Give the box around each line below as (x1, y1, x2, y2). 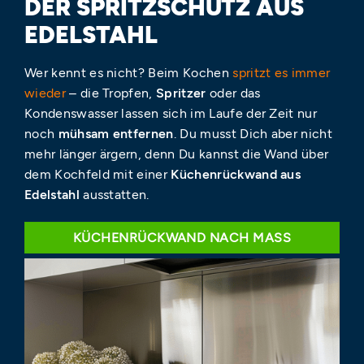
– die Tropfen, (69, 85, 157, 102)
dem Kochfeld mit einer (24, 167, 171, 183)
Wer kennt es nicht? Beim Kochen (24, 65, 233, 81)
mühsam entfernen (58, 126, 174, 142)
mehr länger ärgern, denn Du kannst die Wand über (24, 146, 329, 162)
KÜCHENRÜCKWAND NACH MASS (72, 230, 292, 246)
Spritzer (156, 85, 206, 102)
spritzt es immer (232, 65, 331, 81)
